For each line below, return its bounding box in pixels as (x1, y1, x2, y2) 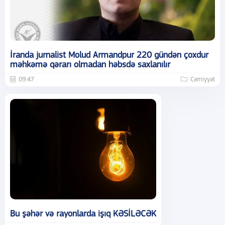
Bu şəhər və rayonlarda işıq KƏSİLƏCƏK (10, 209, 156, 219)
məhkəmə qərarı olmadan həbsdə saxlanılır (10, 60, 170, 70)
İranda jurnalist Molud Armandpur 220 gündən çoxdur (10, 50, 208, 60)
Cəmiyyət (190, 76, 215, 83)
